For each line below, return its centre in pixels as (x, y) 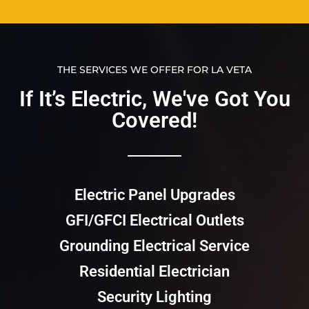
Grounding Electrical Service (154, 246)
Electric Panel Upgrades (154, 195)
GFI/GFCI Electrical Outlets (154, 221)
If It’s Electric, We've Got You (154, 99)
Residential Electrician (154, 272)
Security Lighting (154, 297)
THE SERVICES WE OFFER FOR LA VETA (154, 70)
